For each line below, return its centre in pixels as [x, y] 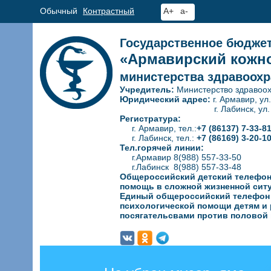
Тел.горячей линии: [162, 148]
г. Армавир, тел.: [158, 128]
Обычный [59, 11]
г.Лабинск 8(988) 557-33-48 [181, 167]
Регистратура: [151, 119]
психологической [159, 206]
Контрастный [109, 11]
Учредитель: [149, 90]
